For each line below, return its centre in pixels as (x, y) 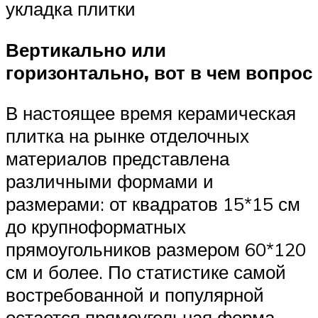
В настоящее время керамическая (151, 113)
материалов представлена (117, 159)
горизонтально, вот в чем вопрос (159, 72)
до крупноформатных (96, 227)
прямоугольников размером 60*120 (156, 250)
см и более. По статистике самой (146, 272)
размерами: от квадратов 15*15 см (153, 204)
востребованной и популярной (135, 295)
